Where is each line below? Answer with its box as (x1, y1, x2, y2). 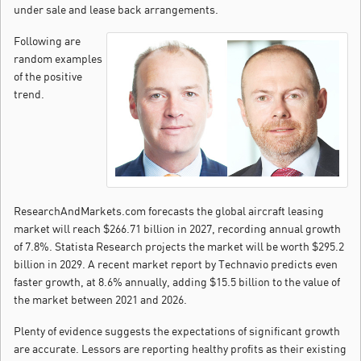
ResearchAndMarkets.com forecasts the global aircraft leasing (14, 204, 324, 218)
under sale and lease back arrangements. (14, 2, 218, 17)
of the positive (14, 69, 82, 84)
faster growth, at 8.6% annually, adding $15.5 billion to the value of (14, 275, 340, 289)
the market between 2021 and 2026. (14, 293, 187, 307)
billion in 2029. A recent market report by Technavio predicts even (14, 257, 338, 272)
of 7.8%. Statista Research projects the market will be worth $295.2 (14, 239, 344, 254)
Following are (14, 34, 81, 48)
